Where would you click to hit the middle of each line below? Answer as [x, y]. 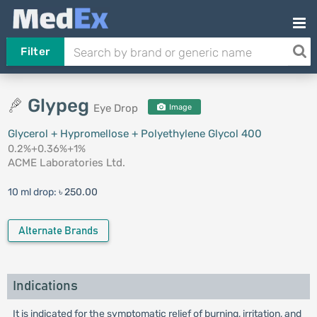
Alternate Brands [58, 231]
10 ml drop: [33, 192]
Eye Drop [115, 108]
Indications [45, 286]
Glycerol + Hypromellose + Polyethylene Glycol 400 [134, 134]
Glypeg [60, 106]
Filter [35, 52]
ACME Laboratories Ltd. [66, 163]
